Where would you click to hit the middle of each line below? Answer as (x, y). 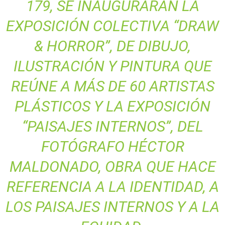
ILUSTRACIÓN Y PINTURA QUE (113, 66)
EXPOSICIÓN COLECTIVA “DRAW (113, 26)
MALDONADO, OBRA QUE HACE (113, 166)
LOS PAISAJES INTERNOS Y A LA (113, 206)
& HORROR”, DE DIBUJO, (113, 46)
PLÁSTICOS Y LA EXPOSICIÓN (113, 106)
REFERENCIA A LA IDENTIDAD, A (113, 186)
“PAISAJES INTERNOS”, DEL (113, 126)
